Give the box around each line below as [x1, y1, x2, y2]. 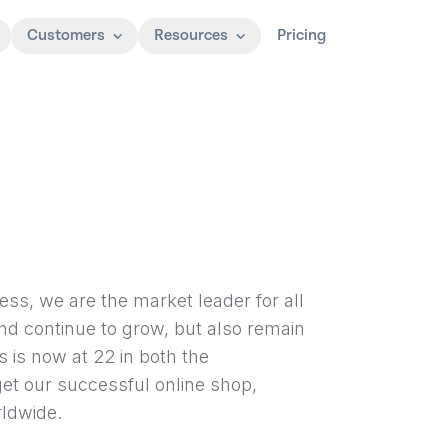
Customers [27, 26, 105, 45]
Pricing [277, 26, 326, 45]
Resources [154, 26, 228, 45]
